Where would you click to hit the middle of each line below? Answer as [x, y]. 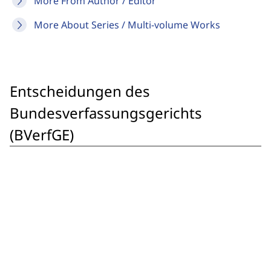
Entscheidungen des [80, 91]
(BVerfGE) [42, 135]
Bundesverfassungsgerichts [106, 113]
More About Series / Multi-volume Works [127, 25]
